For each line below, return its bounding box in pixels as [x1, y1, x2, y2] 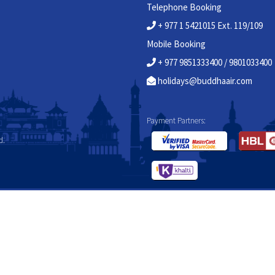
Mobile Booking [147, 38, 206, 50]
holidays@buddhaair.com [158, 75, 252, 87]
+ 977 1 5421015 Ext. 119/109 [158, 20, 263, 31]
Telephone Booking [147, 1, 222, 13]
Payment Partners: [147, 115, 206, 126]
